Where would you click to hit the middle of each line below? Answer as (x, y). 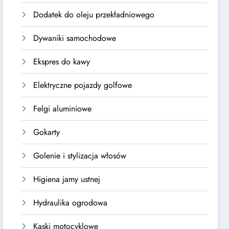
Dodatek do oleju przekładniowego (94, 14)
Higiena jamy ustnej (67, 179)
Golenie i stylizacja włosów (80, 155)
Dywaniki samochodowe (75, 38)
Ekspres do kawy (62, 61)
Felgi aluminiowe (63, 108)
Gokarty (47, 132)
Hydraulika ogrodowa (71, 202)
